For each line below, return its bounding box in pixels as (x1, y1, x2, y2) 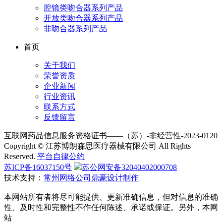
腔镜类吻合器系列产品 (44, 3, 123, 12)
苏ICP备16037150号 (4, 163, 72, 172)
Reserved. (4, 152, 37, 161)
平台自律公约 (37, 152, 85, 161)
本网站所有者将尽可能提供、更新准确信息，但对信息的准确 (4, 193, 218, 202)
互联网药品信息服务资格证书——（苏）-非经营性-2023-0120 (4, 131, 218, 140)
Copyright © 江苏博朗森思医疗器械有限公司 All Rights (4, 142, 191, 151)
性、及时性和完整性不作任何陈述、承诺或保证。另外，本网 (4, 203, 218, 212)
